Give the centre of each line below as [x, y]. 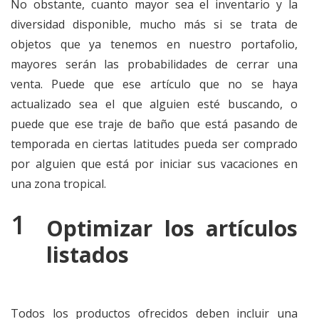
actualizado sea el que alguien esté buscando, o [154, 104]
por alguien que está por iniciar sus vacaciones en [154, 164]
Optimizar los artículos [172, 228]
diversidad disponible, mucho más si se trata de [154, 24]
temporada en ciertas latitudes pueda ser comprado [154, 144]
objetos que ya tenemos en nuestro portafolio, [154, 44]
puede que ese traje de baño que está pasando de [154, 124]
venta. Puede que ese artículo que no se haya [154, 84]
